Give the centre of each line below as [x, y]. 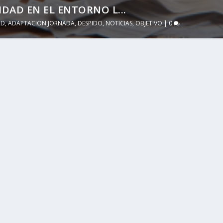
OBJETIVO [149, 23]
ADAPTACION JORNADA [42, 23]
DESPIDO [90, 23]
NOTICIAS [119, 23]
